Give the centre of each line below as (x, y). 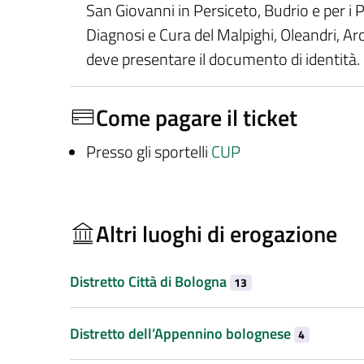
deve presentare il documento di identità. (223, 59)
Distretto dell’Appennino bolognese (182, 333)
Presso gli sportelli (148, 152)
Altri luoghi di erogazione (217, 233)
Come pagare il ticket (197, 117)
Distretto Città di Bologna (150, 281)
